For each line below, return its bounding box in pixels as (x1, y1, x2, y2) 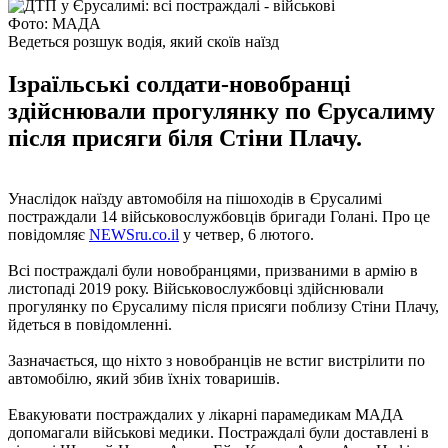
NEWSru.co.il (89, 225, 179, 243)
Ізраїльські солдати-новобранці (8, 70, 351, 97)
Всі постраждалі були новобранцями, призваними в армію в (8, 261, 418, 279)
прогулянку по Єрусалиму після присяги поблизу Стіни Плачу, (8, 297, 439, 315)
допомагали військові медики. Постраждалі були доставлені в (8, 423, 429, 441)
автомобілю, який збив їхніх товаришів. (8, 369, 280, 387)
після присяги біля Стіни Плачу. (8, 124, 362, 151)
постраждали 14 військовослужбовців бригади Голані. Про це (8, 207, 430, 225)
